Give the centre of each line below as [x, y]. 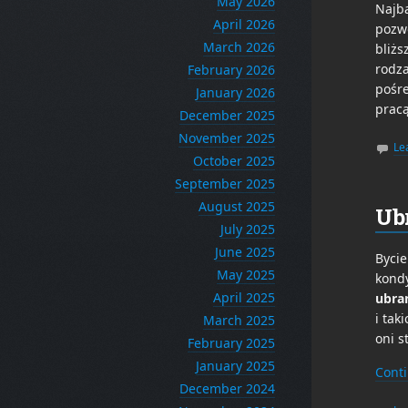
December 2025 [227, 115]
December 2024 [227, 388]
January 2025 [235, 366]
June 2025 [245, 252]
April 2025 [244, 297]
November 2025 [227, 138]
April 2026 [244, 24]
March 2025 [239, 320]
